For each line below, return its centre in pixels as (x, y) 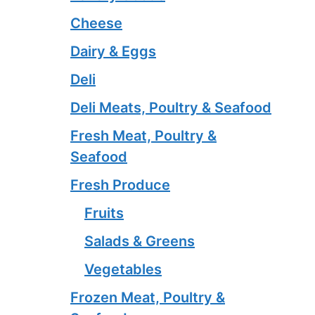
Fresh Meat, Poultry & (143, 135)
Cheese (96, 23)
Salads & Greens (140, 241)
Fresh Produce (120, 185)
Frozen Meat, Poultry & (148, 297)
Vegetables (123, 269)
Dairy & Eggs (113, 51)
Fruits (104, 213)
